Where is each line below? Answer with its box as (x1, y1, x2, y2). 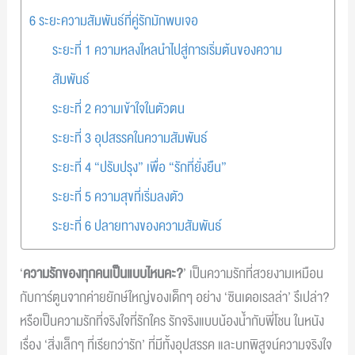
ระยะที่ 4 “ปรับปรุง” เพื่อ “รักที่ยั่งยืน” (52, 155, 227, 179)
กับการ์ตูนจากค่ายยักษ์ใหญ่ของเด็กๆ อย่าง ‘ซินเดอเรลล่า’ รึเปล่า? (20, 286, 330, 310)
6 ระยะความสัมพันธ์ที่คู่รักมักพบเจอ (29, 9, 198, 32)
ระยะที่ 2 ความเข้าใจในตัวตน (52, 97, 185, 120)
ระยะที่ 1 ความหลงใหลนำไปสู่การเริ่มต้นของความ (52, 38, 283, 62)
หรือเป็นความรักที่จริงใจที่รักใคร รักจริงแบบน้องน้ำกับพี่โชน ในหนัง (20, 310, 325, 334)
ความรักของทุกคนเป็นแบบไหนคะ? (23, 262, 184, 286)
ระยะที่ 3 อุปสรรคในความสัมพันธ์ (52, 126, 208, 150)
